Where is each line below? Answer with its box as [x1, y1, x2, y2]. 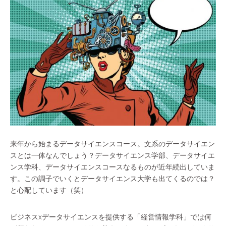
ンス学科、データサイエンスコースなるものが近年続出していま [10, 163, 215, 171]
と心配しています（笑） [10, 186, 88, 194]
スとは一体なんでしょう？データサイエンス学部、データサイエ [10, 151, 215, 159]
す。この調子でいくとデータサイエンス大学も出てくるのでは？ [10, 175, 215, 183]
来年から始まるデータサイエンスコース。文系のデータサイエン [10, 140, 215, 148]
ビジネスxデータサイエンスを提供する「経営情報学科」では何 [10, 213, 211, 221]
